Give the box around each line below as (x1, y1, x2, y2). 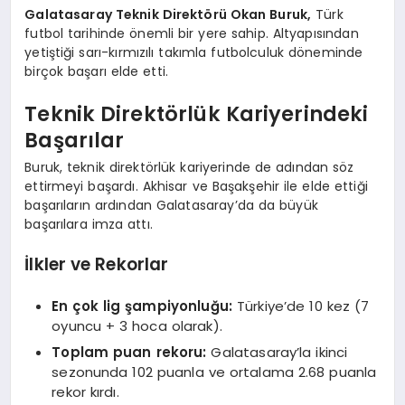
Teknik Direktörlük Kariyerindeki (24, 99, 369, 128)
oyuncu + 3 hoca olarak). (52, 316, 222, 335)
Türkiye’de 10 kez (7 (232, 296, 370, 316)
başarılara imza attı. (24, 214, 153, 233)
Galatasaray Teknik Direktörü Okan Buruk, (24, 5, 312, 24)
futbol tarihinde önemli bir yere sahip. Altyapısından (24, 24, 359, 42)
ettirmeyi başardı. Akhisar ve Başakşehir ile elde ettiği (24, 176, 368, 195)
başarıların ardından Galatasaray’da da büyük (24, 195, 318, 214)
